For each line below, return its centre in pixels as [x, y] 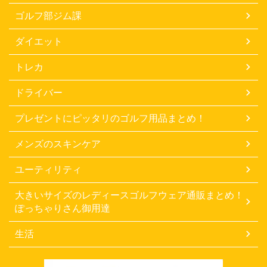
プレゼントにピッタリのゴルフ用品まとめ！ [110, 118]
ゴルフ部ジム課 [48, 15]
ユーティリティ [48, 169]
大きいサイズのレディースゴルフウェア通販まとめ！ [129, 195]
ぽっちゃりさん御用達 [63, 208]
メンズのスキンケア [58, 143]
